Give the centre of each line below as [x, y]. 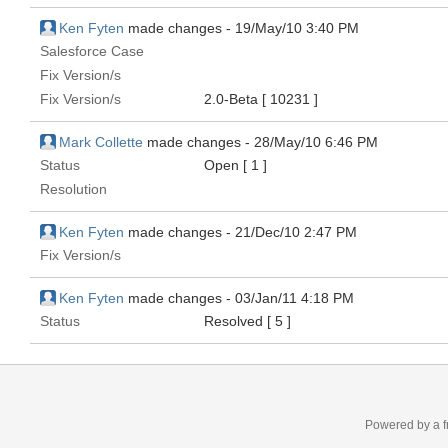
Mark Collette [101, 142]
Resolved [235, 321]
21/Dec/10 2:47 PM [296, 232]
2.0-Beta [233, 99]
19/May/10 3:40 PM [297, 28]
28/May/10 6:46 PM [316, 142]
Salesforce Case [92, 51]
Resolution [73, 189]
